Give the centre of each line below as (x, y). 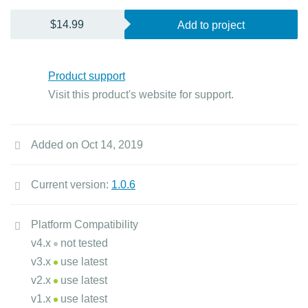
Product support (87, 76)
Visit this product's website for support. (141, 95)
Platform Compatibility (85, 224)
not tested (83, 243)
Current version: (71, 185)
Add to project (211, 25)
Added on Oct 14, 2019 (87, 145)
